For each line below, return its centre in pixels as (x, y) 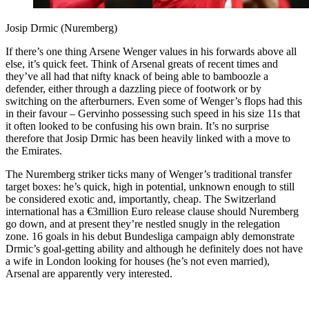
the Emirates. (34, 151)
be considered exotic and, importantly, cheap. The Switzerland (141, 199)
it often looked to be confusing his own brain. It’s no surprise (137, 126)
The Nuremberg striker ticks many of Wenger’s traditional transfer (149, 175)
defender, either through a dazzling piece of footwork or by (133, 89)
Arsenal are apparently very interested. (89, 274)
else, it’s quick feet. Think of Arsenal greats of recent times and (142, 64)
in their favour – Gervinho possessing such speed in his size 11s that (153, 114)
